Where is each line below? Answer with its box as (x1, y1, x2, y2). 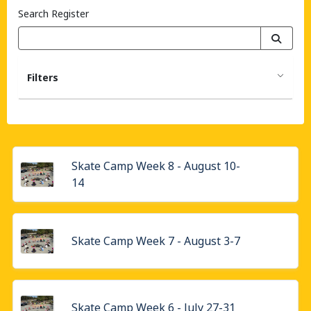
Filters (27, 71, 58, 84)
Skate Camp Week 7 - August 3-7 (72, 233, 240, 249)
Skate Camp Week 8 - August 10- (72, 158, 240, 174)
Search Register (18, 7, 89, 20)
